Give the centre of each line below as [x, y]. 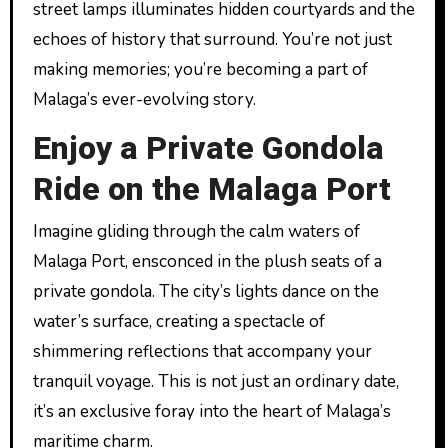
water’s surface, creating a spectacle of [178, 321]
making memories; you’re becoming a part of [200, 69]
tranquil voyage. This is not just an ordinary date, [215, 381]
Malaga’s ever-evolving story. [144, 99]
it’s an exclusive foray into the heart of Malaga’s [211, 411]
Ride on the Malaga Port [211, 189]
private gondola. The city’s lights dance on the [205, 291]
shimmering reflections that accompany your [202, 351]
